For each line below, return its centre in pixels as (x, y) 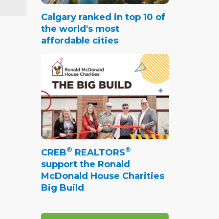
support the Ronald (85, 164)
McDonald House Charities (102, 176)
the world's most (80, 29)
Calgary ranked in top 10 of (103, 17)
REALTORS (99, 152)
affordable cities (79, 40)
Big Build (62, 187)
